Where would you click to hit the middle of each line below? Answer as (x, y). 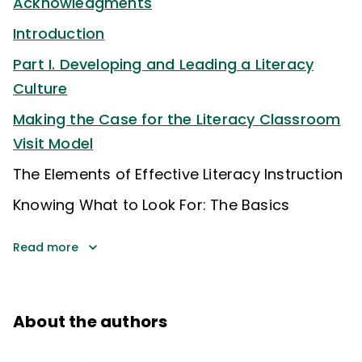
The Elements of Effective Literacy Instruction (178, 174)
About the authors (90, 321)
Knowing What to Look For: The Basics (152, 204)
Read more (46, 247)
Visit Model (53, 143)
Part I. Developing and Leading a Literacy (164, 64)
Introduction (59, 33)
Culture (40, 88)
